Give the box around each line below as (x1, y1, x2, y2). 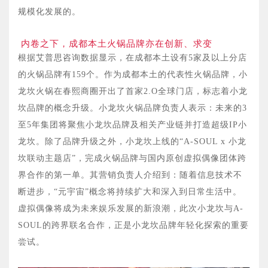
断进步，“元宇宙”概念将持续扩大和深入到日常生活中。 (18, 187, 242, 197)
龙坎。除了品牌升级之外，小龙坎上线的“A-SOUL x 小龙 (18, 137, 246, 147)
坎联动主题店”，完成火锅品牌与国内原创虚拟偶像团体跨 (18, 154, 246, 163)
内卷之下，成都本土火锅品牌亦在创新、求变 (21, 38, 212, 49)
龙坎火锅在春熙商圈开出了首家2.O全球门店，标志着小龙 (18, 87, 248, 96)
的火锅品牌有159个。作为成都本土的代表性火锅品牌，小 (18, 70, 248, 80)
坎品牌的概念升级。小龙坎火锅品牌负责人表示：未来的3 (18, 103, 247, 113)
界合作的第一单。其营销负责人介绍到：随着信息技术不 (18, 170, 242, 180)
